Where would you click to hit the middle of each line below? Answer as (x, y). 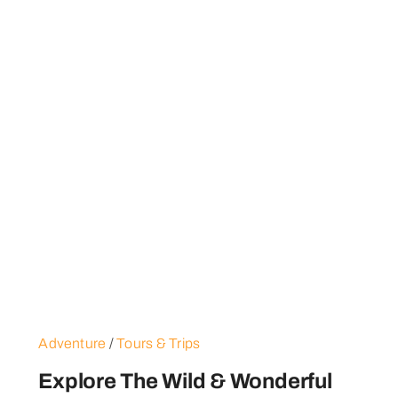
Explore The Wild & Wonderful (185, 382)
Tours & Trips (159, 344)
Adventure (72, 344)
